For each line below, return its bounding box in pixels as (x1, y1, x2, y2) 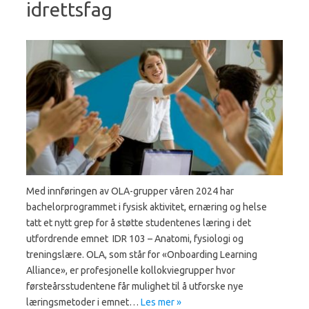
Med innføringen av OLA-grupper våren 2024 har (26, 185, 234, 197)
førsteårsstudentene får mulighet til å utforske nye (26, 280, 243, 292)
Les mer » (141, 296, 181, 308)
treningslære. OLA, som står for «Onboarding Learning (26, 248, 257, 260)
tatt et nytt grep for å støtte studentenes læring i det (26, 217, 251, 228)
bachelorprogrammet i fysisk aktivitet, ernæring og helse (26, 201, 267, 212)
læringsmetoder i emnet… (26, 296, 141, 308)
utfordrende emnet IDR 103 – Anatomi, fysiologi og (26, 232, 243, 244)
